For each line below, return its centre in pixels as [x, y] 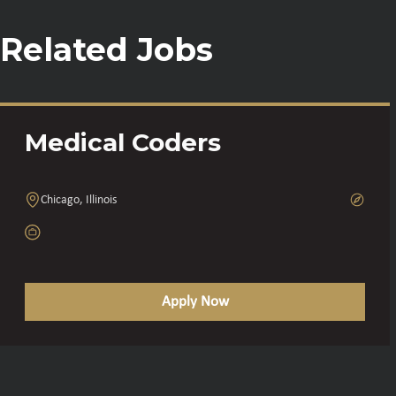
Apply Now [195, 301]
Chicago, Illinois [79, 200]
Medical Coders [123, 142]
